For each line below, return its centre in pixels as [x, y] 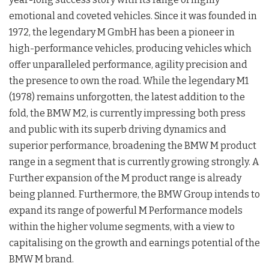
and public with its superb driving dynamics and [118, 129]
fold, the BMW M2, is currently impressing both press [127, 113]
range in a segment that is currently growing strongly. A [134, 162]
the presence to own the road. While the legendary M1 [129, 80]
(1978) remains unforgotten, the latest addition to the [127, 97]
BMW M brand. [41, 259]
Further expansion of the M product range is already [125, 178]
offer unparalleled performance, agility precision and [128, 64]
